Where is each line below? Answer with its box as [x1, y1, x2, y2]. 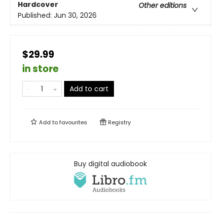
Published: [18, 10, 54, 21]
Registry [107, 118, 131, 127]
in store [22, 62, 59, 76]
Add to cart [70, 84, 109, 94]
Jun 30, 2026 [54, 10, 97, 21]
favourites [59, 118, 87, 127]
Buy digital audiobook [74, 159, 147, 169]
